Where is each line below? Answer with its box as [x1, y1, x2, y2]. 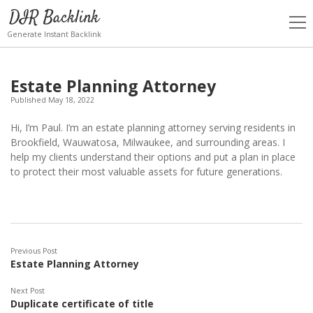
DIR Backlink [9, 6, 99, 30]
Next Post [10, 285, 45, 296]
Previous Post [10, 245, 57, 256]
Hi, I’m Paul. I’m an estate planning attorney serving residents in [10, 121, 296, 134]
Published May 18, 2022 [10, 95, 94, 105]
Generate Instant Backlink [7, 29, 101, 39]
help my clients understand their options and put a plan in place [10, 150, 296, 163]
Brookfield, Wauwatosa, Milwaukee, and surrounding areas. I [10, 136, 285, 149]
